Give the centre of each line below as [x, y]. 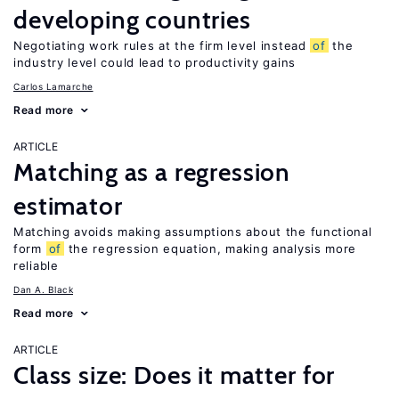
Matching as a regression [152, 172]
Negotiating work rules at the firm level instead [162, 45]
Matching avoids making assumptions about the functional [193, 232]
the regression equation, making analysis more [210, 248]
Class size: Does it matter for [175, 375]
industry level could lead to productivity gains [155, 62]
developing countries [132, 20]
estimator [68, 206]
